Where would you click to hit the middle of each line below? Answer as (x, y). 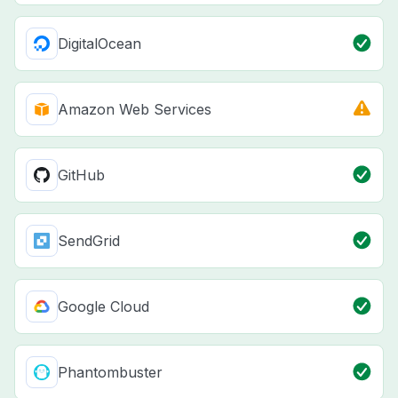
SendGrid (89, 241)
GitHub (81, 175)
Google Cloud (103, 307)
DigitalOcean (99, 44)
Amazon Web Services (135, 110)
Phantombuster (110, 373)
